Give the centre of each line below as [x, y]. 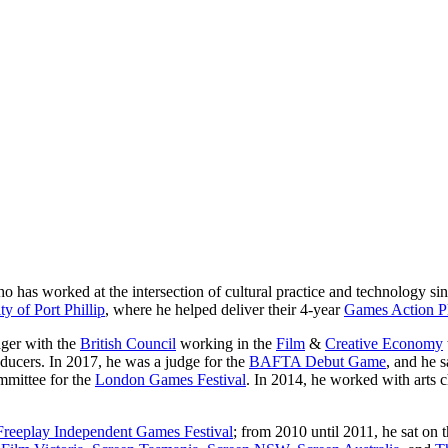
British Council [128, 343]
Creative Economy [384, 343]
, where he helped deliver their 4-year [224, 309]
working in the [226, 343]
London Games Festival [170, 379]
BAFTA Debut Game [317, 361]
